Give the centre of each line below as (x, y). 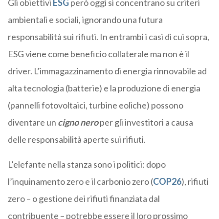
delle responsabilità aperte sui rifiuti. (77, 139)
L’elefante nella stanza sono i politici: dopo (87, 164)
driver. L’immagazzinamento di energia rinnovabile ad (107, 71)
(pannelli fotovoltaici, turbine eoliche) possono (95, 105)
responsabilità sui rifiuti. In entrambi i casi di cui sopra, (108, 36)
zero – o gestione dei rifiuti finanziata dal (84, 198)
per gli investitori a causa (145, 122)
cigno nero (78, 122)
